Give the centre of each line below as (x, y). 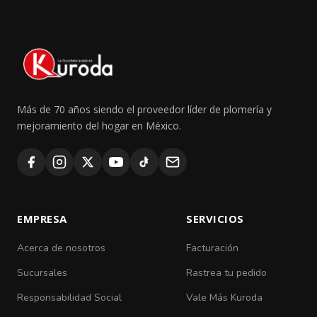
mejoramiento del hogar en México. (99, 126)
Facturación (212, 248)
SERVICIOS (215, 219)
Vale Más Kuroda (224, 298)
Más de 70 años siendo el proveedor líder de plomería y (144, 109)
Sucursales (42, 273)
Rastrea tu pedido (226, 273)
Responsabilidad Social (69, 298)
